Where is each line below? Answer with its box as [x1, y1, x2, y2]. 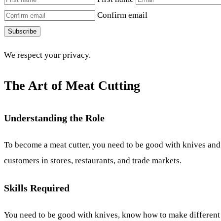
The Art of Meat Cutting [4, 78, 140, 93]
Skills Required [4, 183, 70, 194]
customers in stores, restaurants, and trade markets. [4, 155, 182, 165]
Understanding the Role [4, 112, 105, 123]
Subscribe [8, 27, 37, 35]
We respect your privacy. [4, 50, 91, 60]
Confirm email [97, 10, 147, 20]
